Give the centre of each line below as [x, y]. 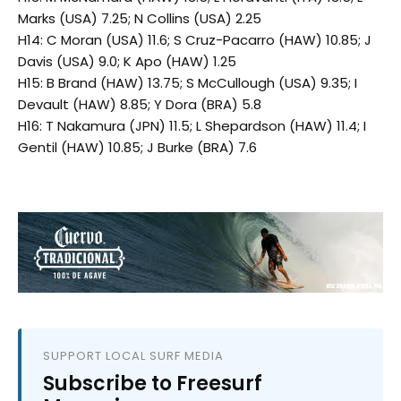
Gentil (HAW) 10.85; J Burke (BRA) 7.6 [137, 148]
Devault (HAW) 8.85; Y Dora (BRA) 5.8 [140, 105]
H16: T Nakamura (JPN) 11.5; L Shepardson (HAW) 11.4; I [192, 126]
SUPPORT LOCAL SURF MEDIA [133, 356]
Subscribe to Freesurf [153, 384]
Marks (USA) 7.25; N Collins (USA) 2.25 [140, 19]
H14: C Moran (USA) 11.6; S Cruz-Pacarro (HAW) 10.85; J [195, 40]
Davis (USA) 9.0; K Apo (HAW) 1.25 [127, 62]
